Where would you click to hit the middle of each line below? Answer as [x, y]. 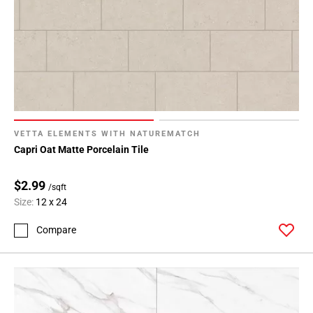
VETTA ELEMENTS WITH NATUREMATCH [107, 134]
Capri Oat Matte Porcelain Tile [81, 150]
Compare [56, 230]
